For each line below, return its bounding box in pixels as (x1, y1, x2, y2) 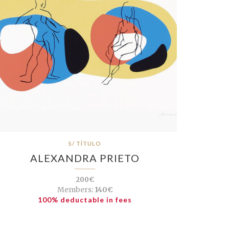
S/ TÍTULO (68, 140, 101, 147)
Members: (57, 185, 93, 194)
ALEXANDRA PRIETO (30, 151, 140, 164)
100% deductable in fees (38, 195, 132, 204)
